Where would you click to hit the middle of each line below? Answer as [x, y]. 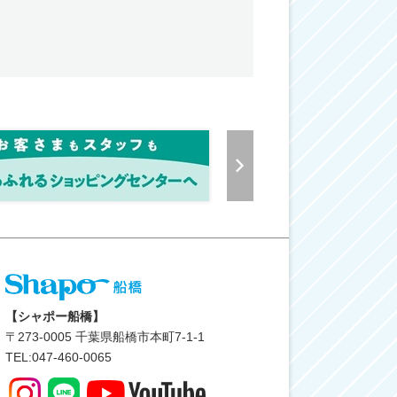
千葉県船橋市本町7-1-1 [138, 337]
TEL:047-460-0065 [58, 357]
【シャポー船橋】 [55, 316]
